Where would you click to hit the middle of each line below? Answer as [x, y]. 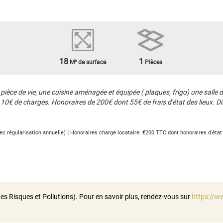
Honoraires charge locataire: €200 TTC [118, 132]
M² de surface [87, 62]
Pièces [153, 62]
